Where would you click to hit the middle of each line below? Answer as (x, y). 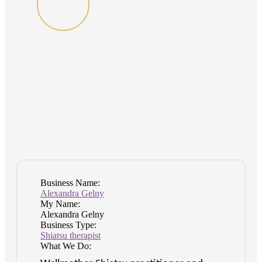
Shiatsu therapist (70, 235)
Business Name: (70, 182)
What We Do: (66, 246)
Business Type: (68, 225)
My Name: (60, 204)
